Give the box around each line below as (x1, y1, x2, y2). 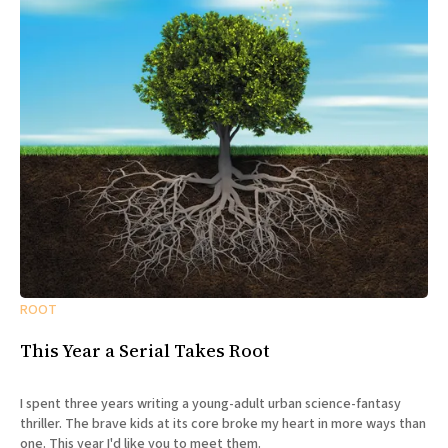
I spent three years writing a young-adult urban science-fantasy (20, 394, 401, 415)
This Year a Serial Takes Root (20, 338, 270, 364)
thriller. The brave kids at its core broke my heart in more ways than (20, 414, 426, 435)
